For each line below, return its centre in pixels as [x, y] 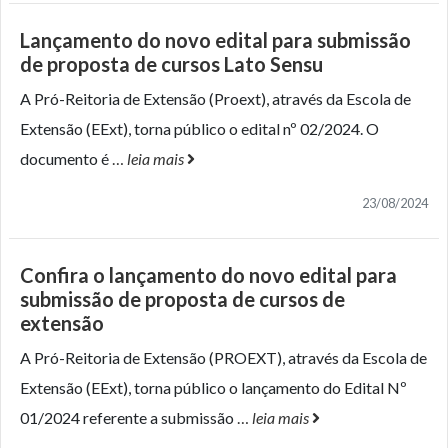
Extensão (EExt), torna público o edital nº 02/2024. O [199, 129]
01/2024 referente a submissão [128, 418]
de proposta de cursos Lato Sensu [171, 64]
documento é [66, 159]
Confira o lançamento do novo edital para [208, 275]
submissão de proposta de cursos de [182, 299]
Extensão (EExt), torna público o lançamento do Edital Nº [213, 388]
